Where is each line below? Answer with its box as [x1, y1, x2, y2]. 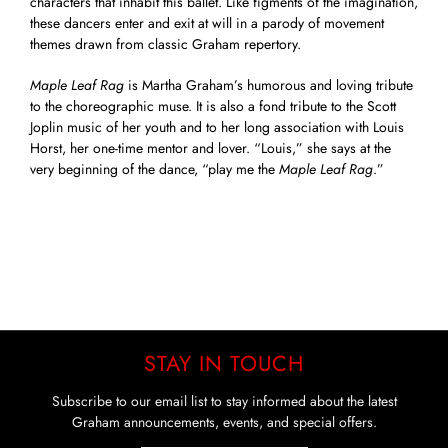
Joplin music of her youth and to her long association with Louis [30, 116, 404, 137]
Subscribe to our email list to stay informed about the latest [51, 391, 397, 411]
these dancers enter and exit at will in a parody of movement [30, 12, 384, 33]
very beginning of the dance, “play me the [30, 158, 279, 179]
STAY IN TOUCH [144, 348, 304, 379]
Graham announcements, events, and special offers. [71, 412, 377, 432]
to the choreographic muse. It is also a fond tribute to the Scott [30, 95, 396, 116]
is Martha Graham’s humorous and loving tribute [128, 74, 413, 95]
